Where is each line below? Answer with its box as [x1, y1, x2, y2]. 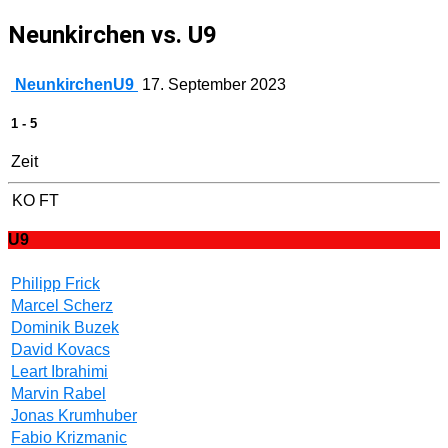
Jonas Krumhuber [11, 407, 137, 425]
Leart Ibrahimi [11, 363, 108, 381]
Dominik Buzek [11, 319, 119, 337]
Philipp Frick [11, 275, 100, 293]
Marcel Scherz [11, 297, 113, 315]
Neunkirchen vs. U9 [8, 20, 217, 49]
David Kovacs [11, 341, 110, 359]
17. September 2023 [142, 75, 286, 93]
